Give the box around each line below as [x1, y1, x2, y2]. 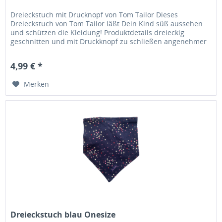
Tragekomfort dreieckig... [10, 46, 94, 55]
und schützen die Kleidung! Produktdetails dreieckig [10, 28, 185, 38]
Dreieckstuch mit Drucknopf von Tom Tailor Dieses [10, 10, 178, 20]
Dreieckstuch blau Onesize [10, 209, 116, 220]
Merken [24, 79, 50, 89]
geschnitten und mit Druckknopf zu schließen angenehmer [10, 37, 207, 47]
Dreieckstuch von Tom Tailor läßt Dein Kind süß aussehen [10, 19, 203, 29]
